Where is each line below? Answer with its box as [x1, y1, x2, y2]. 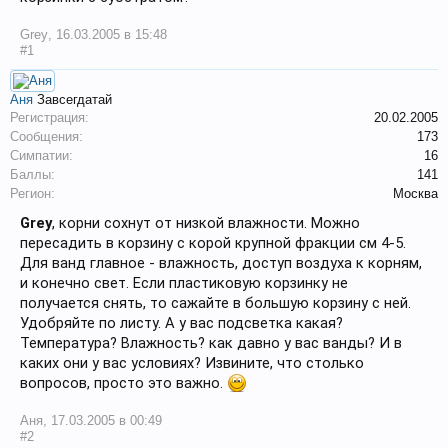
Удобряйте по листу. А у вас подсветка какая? [20, 314, 343, 332]
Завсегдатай [37, 92, 112, 107]
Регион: [10, 186, 55, 201]
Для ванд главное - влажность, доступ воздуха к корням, [20, 254, 422, 272]
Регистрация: [10, 110, 89, 125]
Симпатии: [10, 148, 73, 163]
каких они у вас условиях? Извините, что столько [20, 354, 364, 372]
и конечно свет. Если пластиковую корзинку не [20, 274, 348, 292]
